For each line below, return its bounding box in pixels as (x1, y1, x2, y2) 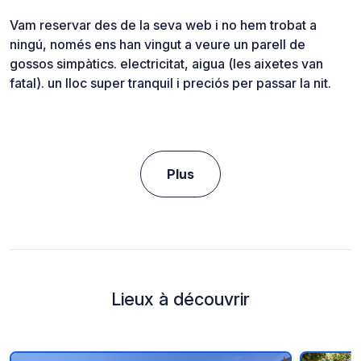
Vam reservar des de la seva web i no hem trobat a (10, 17, 317, 34)
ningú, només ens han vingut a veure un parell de (10, 36, 305, 53)
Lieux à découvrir (111, 288, 250, 310)
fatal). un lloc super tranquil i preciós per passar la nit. (10, 75, 331, 92)
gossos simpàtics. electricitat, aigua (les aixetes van (10, 56, 323, 73)
